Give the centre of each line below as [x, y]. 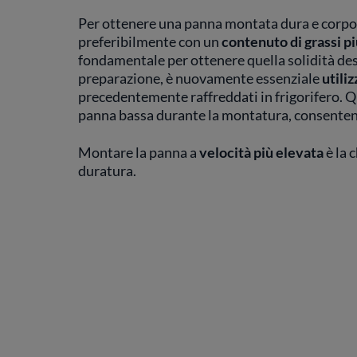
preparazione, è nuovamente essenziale [200, 78]
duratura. [107, 171]
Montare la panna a [138, 152]
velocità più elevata [261, 152]
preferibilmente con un [149, 41]
